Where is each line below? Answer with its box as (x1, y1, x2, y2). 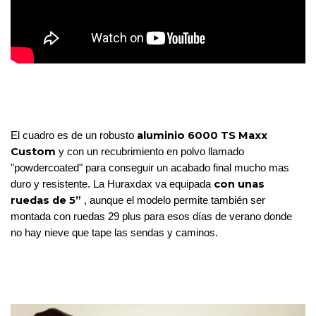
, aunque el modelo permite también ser (81, 195, 265, 207)
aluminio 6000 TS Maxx (137, 129, 267, 142)
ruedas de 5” (11, 194, 81, 207)
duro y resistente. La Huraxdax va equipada (11, 178, 214, 190)
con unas (214, 178, 265, 191)
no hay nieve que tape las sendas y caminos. (11, 227, 218, 239)
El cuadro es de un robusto (11, 130, 137, 142)
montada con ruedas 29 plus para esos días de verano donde (11, 211, 292, 223)
